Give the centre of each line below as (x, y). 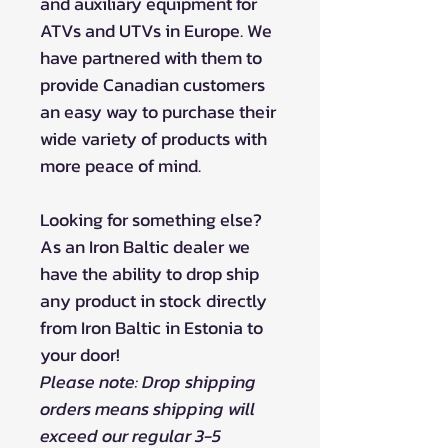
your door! (80, 354)
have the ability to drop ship (149, 273)
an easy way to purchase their (158, 111)
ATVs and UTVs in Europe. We (156, 30)
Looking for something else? (151, 219)
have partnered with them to (151, 57)
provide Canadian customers (152, 84)
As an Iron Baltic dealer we (145, 246)
